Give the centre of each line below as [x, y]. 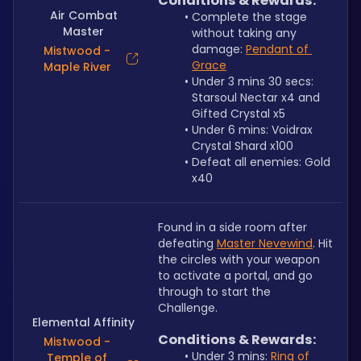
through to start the [214, 292]
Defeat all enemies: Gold [261, 162]
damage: [219, 49]
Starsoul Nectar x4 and [256, 98]
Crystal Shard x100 [243, 146]
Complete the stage [249, 17]
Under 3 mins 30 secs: [252, 81]
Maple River [77, 67]
